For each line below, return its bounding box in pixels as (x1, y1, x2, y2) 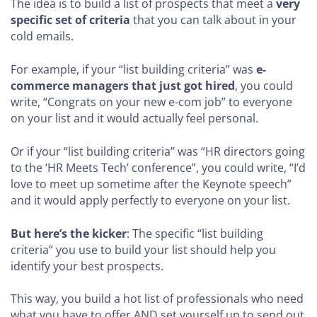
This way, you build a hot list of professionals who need (11, 290, 304, 306)
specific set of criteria (11, 11, 130, 28)
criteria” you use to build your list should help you (11, 241, 276, 258)
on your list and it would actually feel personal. (11, 110, 258, 126)
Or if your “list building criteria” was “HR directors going (11, 143, 305, 159)
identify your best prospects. (11, 258, 163, 274)
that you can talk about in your (130, 11, 296, 28)
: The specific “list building (127, 225, 263, 241)
